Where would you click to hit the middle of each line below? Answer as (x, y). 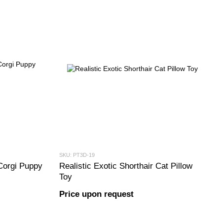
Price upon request (96, 194)
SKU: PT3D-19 (77, 155)
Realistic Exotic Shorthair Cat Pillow (126, 166)
